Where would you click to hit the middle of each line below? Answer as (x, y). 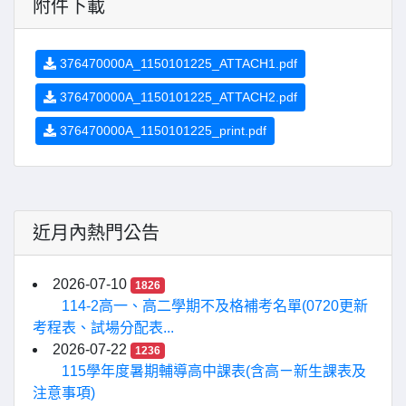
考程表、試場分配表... (103, 328)
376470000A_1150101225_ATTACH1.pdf (177, 63)
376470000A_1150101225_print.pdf (161, 130)
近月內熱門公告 (96, 233)
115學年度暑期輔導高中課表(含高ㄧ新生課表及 (214, 371)
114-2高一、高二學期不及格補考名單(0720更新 (215, 306)
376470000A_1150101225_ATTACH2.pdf (177, 97)
